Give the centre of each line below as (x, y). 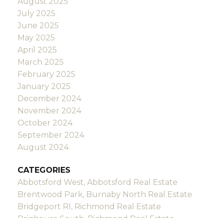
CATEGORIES (44, 170)
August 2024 (43, 147)
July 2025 (36, 14)
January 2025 (44, 87)
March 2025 (40, 62)
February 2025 (46, 74)
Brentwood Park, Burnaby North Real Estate (105, 195)
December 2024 (49, 99)
